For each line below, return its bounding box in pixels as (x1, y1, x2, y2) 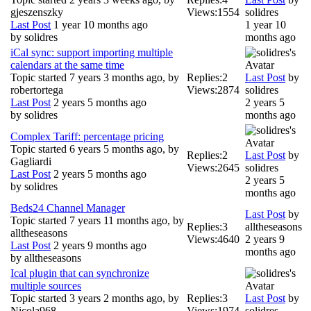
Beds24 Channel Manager (10, 201, 125, 214)
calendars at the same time (10, 58, 124, 71)
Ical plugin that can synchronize (10, 267, 149, 279)
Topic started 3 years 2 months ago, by (10, 292, 179, 304)
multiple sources (10, 279, 81, 292)
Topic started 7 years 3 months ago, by (10, 71, 179, 83)
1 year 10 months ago (51, 18, 148, 31)
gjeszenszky (10, 6, 63, 18)
